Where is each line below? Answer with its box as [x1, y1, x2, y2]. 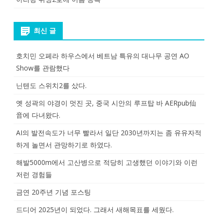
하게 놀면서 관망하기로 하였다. [16, 140, 112, 149]
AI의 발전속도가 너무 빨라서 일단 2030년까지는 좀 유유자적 [16, 128, 201, 137]
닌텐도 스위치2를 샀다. [16, 81, 87, 90]
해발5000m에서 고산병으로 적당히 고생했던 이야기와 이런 [16, 158, 198, 167]
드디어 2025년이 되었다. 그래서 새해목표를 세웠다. [16, 205, 174, 214]
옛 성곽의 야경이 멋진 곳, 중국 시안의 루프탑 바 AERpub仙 [16, 98, 196, 108]
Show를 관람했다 [16, 63, 70, 73]
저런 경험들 [16, 170, 52, 179]
